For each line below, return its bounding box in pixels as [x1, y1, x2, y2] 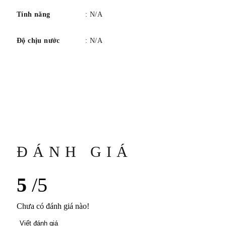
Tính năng [17, 11, 50, 19]
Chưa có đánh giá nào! [17, 202, 89, 211]
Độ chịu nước [17, 37, 60, 45]
